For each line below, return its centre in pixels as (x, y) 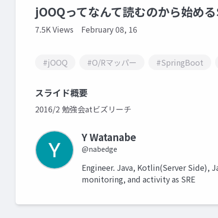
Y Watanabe (109, 137)
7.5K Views (54, 29)
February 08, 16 (109, 29)
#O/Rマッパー (112, 62)
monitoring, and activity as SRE (138, 179)
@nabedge (100, 149)
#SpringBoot (180, 62)
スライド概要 (61, 92)
